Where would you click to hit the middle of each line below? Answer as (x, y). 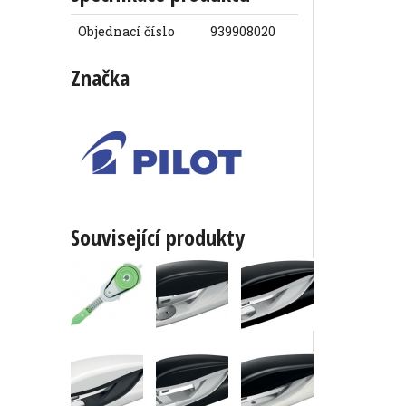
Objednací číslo (127, 31)
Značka (101, 77)
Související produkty (158, 237)
